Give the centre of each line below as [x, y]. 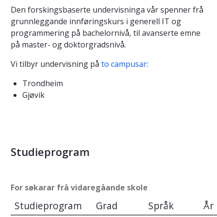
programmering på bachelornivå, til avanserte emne [106, 33]
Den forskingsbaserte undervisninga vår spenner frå [107, 10]
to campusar [124, 64]
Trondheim [43, 84]
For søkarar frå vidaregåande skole [79, 187]
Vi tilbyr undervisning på [56, 64]
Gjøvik [34, 95]
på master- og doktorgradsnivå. [69, 45]
